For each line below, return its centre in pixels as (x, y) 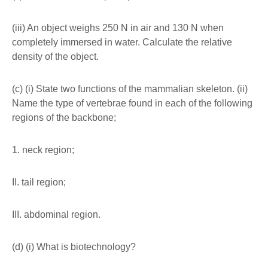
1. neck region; (43, 150)
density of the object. (55, 57)
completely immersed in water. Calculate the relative (122, 42)
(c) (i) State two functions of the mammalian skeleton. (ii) (130, 89)
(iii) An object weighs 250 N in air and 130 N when (118, 28)
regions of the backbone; (64, 118)
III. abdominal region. (56, 215)
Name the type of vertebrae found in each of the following (132, 103)
